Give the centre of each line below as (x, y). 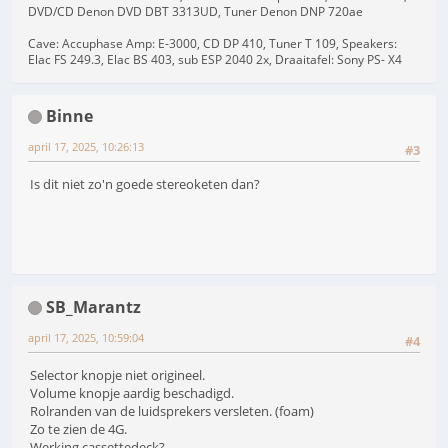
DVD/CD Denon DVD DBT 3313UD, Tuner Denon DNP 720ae (195, 11)
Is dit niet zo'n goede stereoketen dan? (145, 183)
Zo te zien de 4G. (78, 428)
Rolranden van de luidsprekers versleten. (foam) (172, 410)
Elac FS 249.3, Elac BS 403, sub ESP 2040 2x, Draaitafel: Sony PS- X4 (215, 59)
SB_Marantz (93, 306)
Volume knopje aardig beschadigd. (132, 392)
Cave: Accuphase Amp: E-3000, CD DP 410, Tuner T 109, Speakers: (212, 43)
